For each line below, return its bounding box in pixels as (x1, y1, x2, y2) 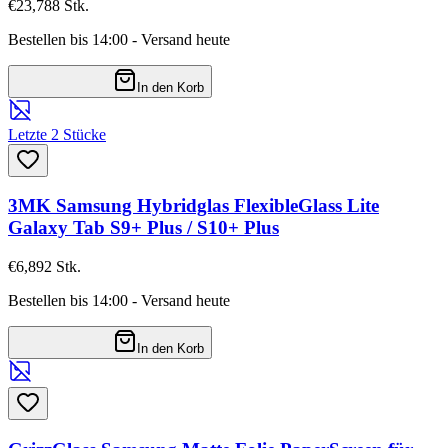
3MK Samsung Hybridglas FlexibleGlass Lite (8, 195, 379, 217)
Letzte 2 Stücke (8, 125, 106, 143)
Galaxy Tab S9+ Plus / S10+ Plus (8, 217, 279, 239)
